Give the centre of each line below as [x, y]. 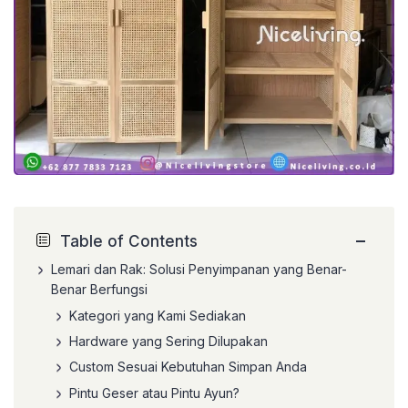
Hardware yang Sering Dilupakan [168, 341]
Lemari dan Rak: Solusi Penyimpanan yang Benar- [199, 270]
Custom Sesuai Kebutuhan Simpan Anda [188, 367]
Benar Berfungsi [99, 290]
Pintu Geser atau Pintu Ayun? [154, 393]
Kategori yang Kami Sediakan [158, 315]
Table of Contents [129, 241]
